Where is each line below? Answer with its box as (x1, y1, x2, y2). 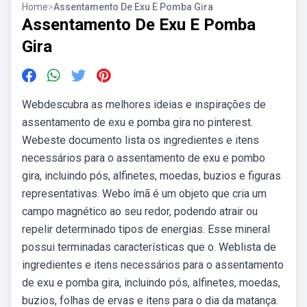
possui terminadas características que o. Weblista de (22, 241, 276, 254)
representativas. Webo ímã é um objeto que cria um (22, 187, 267, 200)
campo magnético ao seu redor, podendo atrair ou (22, 205, 258, 218)
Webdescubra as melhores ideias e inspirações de (22, 98, 266, 111)
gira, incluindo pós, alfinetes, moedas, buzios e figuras (22, 169, 281, 182)
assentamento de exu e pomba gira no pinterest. (22, 116, 253, 129)
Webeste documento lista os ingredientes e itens (22, 134, 259, 147)
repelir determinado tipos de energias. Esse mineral (22, 223, 270, 236)
